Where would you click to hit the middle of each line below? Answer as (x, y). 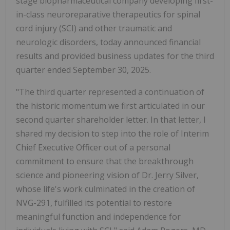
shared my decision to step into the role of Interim (112, 134)
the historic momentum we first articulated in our (110, 106)
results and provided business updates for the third (115, 56)
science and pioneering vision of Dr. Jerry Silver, (107, 175)
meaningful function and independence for (98, 217)
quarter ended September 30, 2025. (83, 70)
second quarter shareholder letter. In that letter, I (111, 120)
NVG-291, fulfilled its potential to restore (94, 203)
